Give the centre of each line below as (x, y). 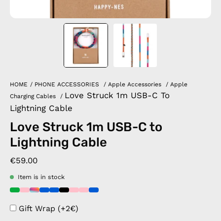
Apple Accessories (135, 84)
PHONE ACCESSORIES (67, 84)
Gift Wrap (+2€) (49, 208)
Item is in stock (41, 177)
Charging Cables (33, 96)
